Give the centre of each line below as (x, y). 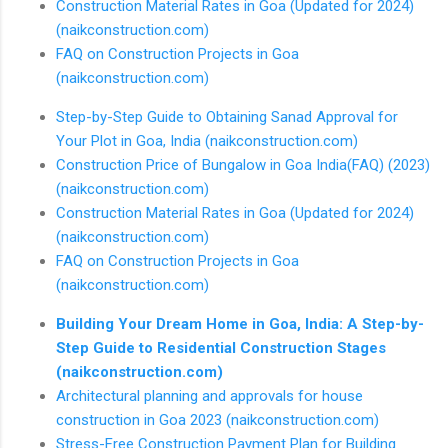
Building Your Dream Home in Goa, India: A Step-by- (240, 323)
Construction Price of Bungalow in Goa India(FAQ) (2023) (243, 164)
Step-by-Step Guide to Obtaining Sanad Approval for (227, 116)
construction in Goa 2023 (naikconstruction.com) (217, 419)
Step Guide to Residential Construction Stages (221, 347)
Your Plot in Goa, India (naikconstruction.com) (207, 140)
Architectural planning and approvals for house (209, 395)
